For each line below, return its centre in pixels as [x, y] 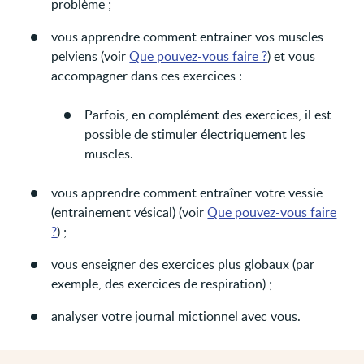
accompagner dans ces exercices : [147, 75]
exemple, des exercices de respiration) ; [162, 283]
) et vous [292, 56]
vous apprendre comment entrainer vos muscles [188, 36]
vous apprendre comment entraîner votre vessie [187, 192]
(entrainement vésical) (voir [130, 212]
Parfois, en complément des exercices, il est [208, 114]
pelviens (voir [91, 56]
